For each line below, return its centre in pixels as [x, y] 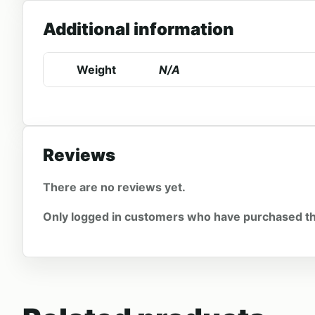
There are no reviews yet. [114, 187]
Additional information [139, 29]
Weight [96, 69]
